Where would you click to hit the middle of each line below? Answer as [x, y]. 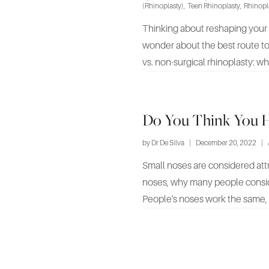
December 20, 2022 [226, 143]
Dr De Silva [168, 143]
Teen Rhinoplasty [214, 6]
